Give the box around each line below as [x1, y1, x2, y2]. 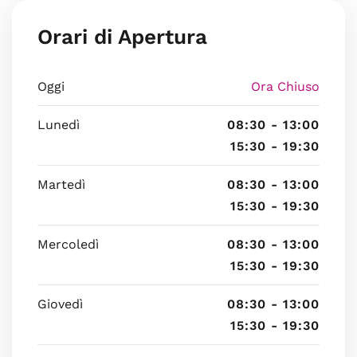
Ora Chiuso [251, 79, 320, 94]
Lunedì [37, 117, 80, 132]
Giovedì [37, 296, 83, 312]
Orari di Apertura [37, 25, 207, 49]
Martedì [37, 177, 85, 192]
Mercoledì [37, 237, 99, 252]
